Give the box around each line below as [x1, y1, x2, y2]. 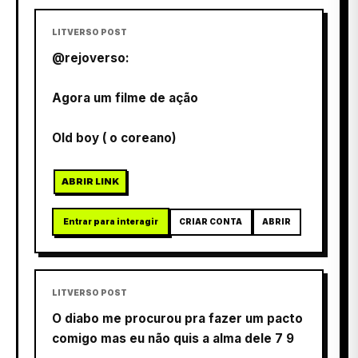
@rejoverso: [52, 50, 129, 66]
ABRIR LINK [62, 175, 120, 187]
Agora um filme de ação [52, 90, 198, 106]
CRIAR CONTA [179, 217, 243, 227]
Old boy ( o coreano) [52, 130, 177, 146]
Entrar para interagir [63, 217, 158, 227]
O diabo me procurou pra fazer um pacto [52, 311, 303, 327]
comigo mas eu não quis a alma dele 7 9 [52, 331, 294, 347]
